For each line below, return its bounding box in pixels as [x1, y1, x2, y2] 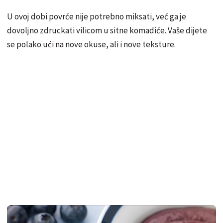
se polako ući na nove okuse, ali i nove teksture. [7, 39, 176, 50]
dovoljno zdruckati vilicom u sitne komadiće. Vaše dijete [7, 25, 207, 36]
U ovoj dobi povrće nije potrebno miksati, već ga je [7, 11, 186, 22]
